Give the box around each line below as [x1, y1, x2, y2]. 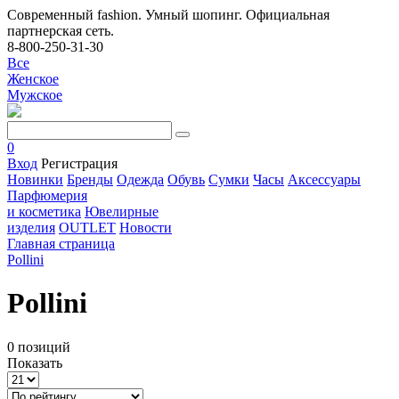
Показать [7, 354, 62, 370]
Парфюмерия [7, 188, 87, 203]
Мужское [7, 87, 62, 102]
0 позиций [7, 338, 70, 354]
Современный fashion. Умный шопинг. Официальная [7, 7, 330, 22]
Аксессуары [288, 172, 361, 187]
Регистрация [41, 156, 118, 171]
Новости [119, 220, 172, 235]
